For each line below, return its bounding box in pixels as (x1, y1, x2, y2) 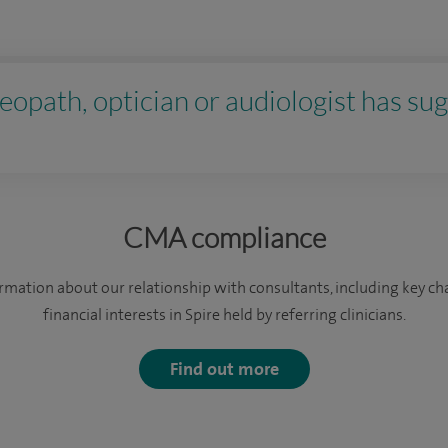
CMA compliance (122, 220, 326, 254)
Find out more (169, 358, 279, 379)
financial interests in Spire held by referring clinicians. (42, 306, 406, 324)
